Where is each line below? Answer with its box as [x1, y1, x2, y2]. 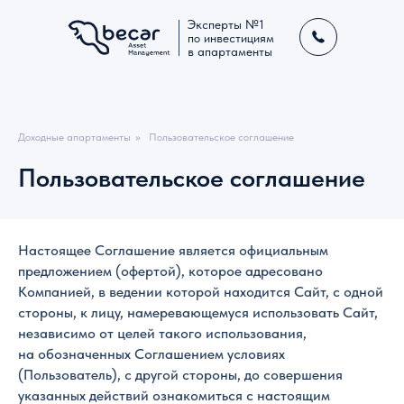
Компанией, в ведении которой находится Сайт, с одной [18, 283, 383, 300]
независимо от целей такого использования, [18, 325, 307, 342]
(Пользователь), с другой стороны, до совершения [18, 366, 343, 383]
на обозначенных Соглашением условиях [18, 345, 285, 363]
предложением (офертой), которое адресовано [18, 262, 323, 280]
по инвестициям [188, 31, 274, 45]
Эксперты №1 [188, 17, 264, 32]
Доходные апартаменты [18, 131, 131, 143]
